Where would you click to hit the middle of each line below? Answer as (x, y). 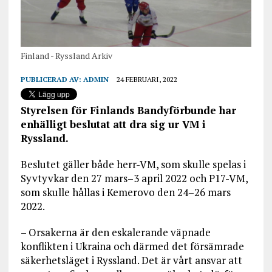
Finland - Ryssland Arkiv (66, 56)
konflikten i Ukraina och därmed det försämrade (132, 246)
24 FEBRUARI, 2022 (147, 80)
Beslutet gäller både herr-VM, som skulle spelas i (133, 165)
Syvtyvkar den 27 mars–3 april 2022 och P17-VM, (134, 178)
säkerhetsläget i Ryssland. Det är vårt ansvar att (131, 260)
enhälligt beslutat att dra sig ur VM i (113, 124)
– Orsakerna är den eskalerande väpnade (115, 233)
